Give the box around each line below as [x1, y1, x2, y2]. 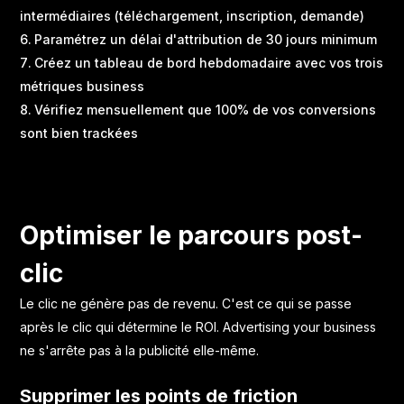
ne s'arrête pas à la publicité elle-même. [20, 342, 260, 358]
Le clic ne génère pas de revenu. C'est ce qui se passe [20, 295, 353, 311]
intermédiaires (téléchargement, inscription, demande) [20, 7, 365, 23]
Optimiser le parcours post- [20, 219, 363, 251]
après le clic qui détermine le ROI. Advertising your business [20, 318, 377, 335]
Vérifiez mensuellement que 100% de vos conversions [34, 101, 377, 117]
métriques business [20, 78, 145, 94]
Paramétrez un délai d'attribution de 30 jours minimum [34, 31, 378, 47]
